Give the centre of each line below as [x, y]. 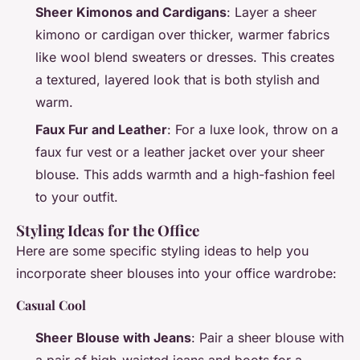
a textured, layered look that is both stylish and [178, 79]
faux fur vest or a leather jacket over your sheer [180, 151]
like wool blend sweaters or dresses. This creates [185, 57]
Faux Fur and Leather [101, 129]
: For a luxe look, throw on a [253, 129]
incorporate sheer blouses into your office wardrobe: [176, 273]
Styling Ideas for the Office [108, 230]
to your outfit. [77, 196]
